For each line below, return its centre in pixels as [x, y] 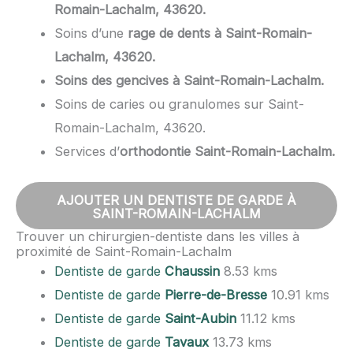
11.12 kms [266, 319]
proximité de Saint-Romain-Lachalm [124, 252]
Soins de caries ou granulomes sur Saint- [180, 104]
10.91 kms [299, 295]
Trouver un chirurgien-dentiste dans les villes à [158, 237]
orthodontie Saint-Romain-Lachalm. [228, 151]
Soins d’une [91, 33]
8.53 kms [249, 271]
